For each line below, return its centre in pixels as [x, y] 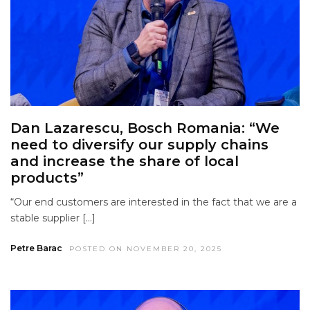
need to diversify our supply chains [139, 145]
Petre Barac [36, 248]
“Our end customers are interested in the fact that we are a [154, 202]
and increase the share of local [125, 162]
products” [47, 178]
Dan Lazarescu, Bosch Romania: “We [145, 128]
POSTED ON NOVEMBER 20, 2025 [146, 249]
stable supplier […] [53, 218]
